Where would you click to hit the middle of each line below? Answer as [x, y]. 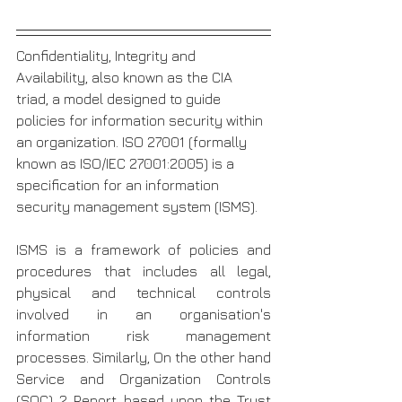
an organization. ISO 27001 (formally [133, 142]
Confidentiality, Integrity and [108, 56]
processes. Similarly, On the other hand [144, 358]
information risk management [144, 336]
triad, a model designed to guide [120, 99]
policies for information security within [141, 121]
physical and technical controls [144, 293]
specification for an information [119, 185]
